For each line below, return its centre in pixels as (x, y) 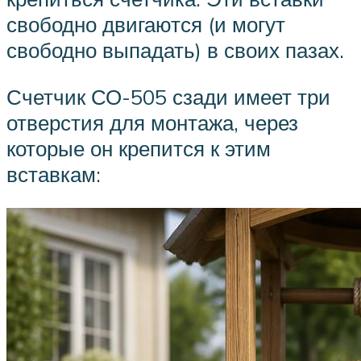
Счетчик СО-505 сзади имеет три (168, 97)
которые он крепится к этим (139, 149)
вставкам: (54, 174)
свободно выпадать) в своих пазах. (175, 50)
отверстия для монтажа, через (152, 123)
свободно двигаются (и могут (146, 25)
